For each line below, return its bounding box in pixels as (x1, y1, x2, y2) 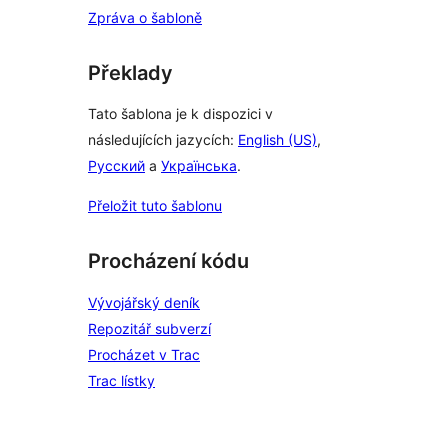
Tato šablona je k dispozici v (88, 105, 273, 123)
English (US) (238, 131, 317, 149)
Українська (161, 157, 237, 175)
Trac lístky (88, 372, 155, 389)
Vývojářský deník (88, 294, 200, 311)
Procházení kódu (88, 249, 249, 274)
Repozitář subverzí (88, 320, 211, 337)
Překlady (88, 60, 173, 85)
